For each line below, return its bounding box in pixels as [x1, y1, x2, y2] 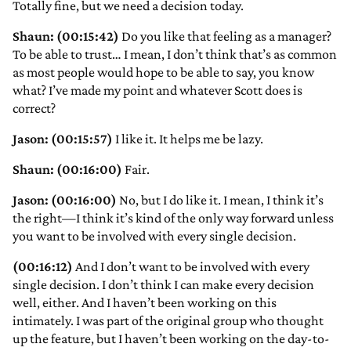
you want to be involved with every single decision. [13, 228, 296, 244]
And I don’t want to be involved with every [73, 259, 309, 275]
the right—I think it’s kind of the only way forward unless [13, 210, 334, 226]
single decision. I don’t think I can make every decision [13, 277, 314, 293]
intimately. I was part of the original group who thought [13, 313, 324, 329]
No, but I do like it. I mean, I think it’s [117, 192, 324, 208]
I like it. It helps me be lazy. [113, 131, 263, 147]
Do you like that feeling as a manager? [119, 28, 331, 45]
